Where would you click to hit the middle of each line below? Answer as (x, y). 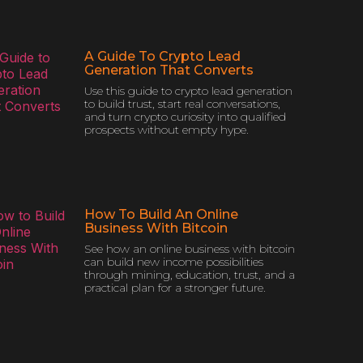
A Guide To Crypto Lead (162, 57)
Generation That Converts (169, 70)
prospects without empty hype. (167, 130)
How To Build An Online (161, 214)
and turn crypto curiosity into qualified (185, 117)
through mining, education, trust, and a (190, 274)
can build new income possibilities (174, 261)
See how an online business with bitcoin (190, 248)
